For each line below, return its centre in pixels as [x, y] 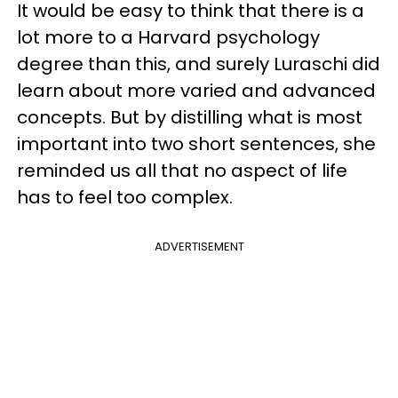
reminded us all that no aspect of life [182, 171]
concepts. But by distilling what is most [190, 117]
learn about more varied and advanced [196, 91]
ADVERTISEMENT [199, 247]
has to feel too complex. [127, 197]
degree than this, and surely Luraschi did [199, 64]
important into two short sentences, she [196, 144]
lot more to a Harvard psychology [168, 37]
